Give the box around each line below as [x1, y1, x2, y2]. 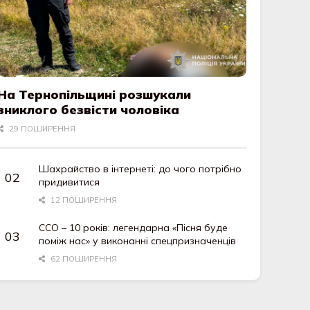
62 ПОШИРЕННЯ [48, 254, 117, 264]
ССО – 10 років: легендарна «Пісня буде [39, 221, 228, 235]
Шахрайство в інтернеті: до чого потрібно [39, 163, 242, 176]
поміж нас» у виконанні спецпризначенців [39, 235, 237, 248]
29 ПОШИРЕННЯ [7, 124, 75, 134]
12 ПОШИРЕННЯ [48, 195, 117, 206]
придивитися [39, 176, 100, 189]
